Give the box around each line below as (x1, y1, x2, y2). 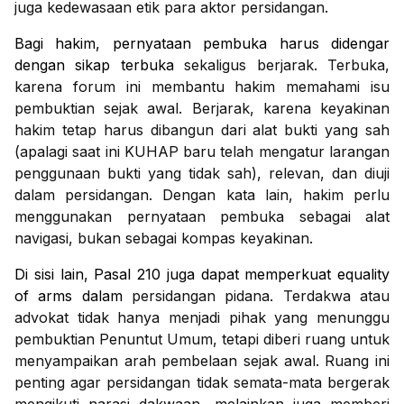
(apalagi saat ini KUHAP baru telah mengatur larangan (14, 142, 390, 161)
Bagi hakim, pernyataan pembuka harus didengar (14, 34, 390, 53)
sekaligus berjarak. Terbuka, (184, 56, 390, 75)
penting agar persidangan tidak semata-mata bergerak (14, 373, 390, 392)
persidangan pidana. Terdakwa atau (132, 287, 390, 306)
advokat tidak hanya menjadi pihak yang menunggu (14, 308, 390, 327)
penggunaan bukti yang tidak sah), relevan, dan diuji (14, 164, 390, 183)
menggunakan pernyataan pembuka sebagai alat (14, 207, 390, 226)
